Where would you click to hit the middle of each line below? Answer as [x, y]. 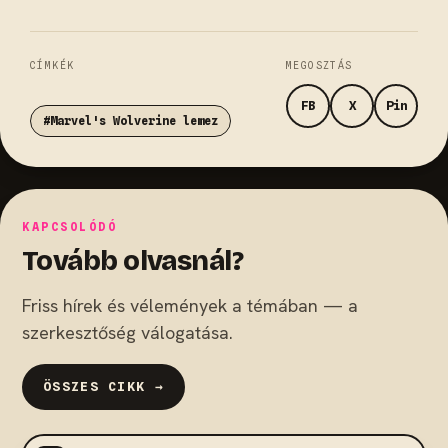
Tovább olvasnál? [133, 260]
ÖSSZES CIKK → [103, 387]
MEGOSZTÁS [319, 64]
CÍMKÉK [52, 64]
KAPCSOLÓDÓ [70, 226]
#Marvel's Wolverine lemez [130, 120]
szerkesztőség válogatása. [127, 332]
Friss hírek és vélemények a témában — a [190, 305]
